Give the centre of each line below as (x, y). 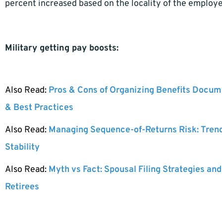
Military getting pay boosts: (62, 48)
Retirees (22, 187)
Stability (22, 147)
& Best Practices (39, 108)
